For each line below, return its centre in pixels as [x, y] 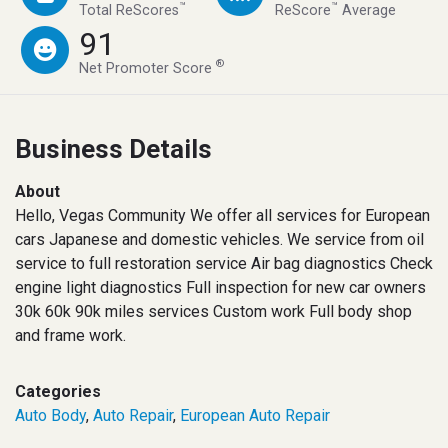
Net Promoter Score [148, 68]
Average [366, 11]
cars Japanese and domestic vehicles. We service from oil [219, 239]
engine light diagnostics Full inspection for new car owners [220, 287]
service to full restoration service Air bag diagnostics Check [224, 263]
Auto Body [50, 415]
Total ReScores [129, 11]
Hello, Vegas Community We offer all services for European [222, 215]
